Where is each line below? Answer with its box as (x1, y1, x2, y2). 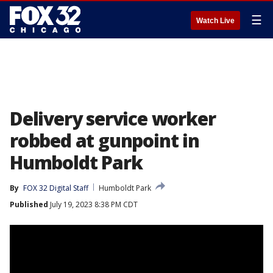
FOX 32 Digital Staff (23, 183, 88, 193)
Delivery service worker (10, 106, 216, 131)
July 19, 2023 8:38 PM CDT (48, 199, 138, 210)
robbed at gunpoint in (10, 128, 199, 153)
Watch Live (196, 16, 235, 25)
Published (10, 199, 48, 210)
